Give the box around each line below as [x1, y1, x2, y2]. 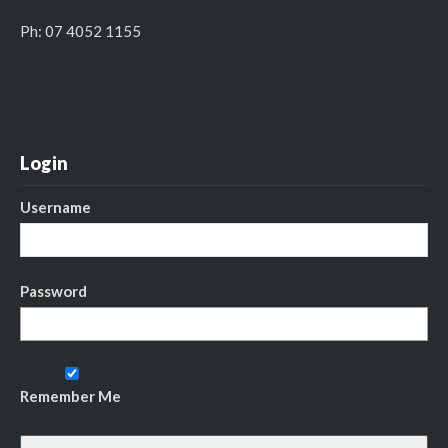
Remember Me [20, 387, 121, 405]
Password [20, 281, 87, 300]
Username [20, 198, 91, 216]
